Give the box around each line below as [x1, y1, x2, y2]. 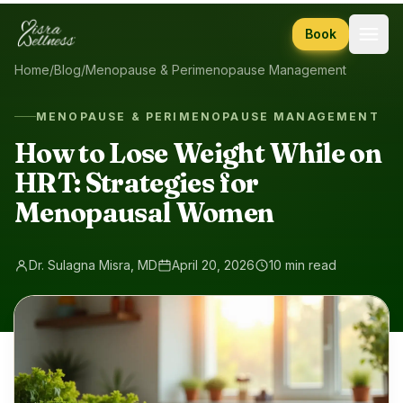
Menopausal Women [14, 195, 274, 229]
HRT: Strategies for [14, 166, 259, 200]
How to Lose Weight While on [14, 136, 382, 170]
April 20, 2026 [172, 256, 255, 273]
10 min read [269, 256, 336, 273]
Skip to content [10, 8, 114, 26]
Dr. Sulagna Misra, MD [29, 256, 157, 273]
